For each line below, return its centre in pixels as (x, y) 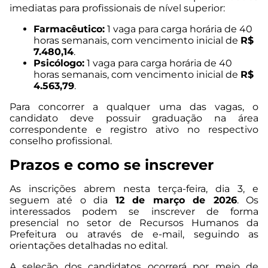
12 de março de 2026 (176, 200)
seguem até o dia (63, 200)
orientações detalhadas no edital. (89, 246)
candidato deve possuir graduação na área (134, 118)
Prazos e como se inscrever (112, 165)
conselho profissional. (61, 141)
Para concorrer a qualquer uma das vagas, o (134, 107)
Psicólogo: (59, 63)
